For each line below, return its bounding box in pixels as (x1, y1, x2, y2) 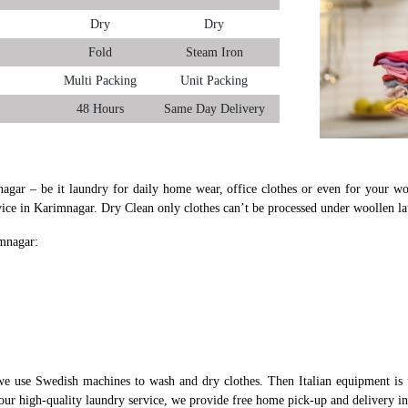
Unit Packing (180, 74, 248, 88)
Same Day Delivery (163, 102, 265, 117)
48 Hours (76, 102, 124, 117)
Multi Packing (63, 74, 137, 88)
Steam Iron (185, 46, 243, 60)
